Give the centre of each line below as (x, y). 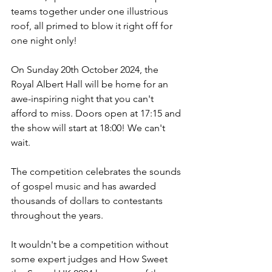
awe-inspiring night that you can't (83, 99)
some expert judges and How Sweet (90, 259)
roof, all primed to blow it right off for (93, 26)
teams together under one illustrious (91, 12)
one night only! (44, 41)
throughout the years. (57, 216)
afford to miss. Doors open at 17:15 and (97, 114)
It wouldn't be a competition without (91, 245)
